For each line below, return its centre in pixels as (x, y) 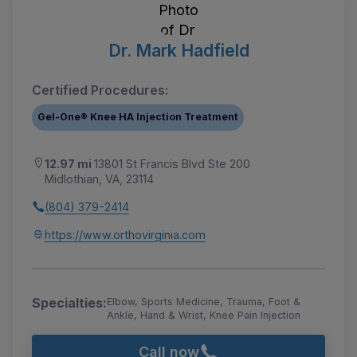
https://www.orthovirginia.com (125, 234)
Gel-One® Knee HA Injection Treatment (138, 117)
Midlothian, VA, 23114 (99, 178)
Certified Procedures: (100, 90)
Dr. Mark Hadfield (178, 50)
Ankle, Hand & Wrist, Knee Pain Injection (204, 315)
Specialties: (69, 302)
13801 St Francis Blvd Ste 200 (172, 163)
